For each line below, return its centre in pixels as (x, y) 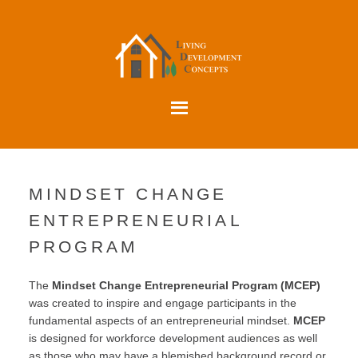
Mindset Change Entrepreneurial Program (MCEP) (186, 285)
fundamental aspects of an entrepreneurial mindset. (161, 320)
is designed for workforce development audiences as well (173, 338)
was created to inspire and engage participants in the (162, 303)
